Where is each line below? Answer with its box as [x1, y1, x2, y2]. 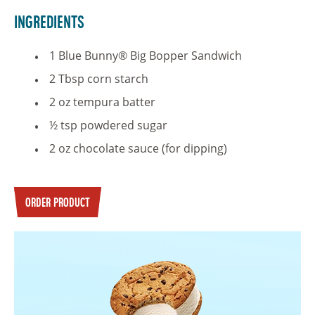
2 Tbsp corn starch [49, 71, 148, 86]
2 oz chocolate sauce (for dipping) [49, 141, 227, 156]
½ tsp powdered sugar [49, 117, 167, 133]
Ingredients [14, 15, 84, 32]
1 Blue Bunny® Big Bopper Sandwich [49, 48, 242, 63]
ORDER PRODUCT [25, 197, 90, 210]
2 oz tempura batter [49, 94, 155, 110]
